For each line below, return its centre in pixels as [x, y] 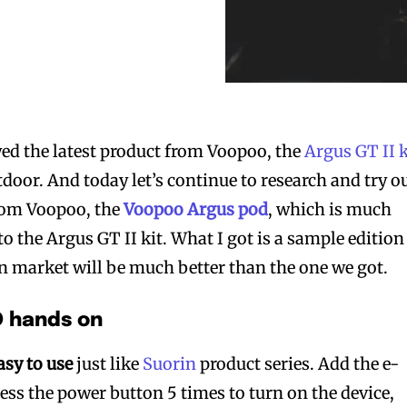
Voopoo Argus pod [196, 209]
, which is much [330, 209]
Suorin [170, 363]
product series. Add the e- [298, 363]
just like [108, 363]
